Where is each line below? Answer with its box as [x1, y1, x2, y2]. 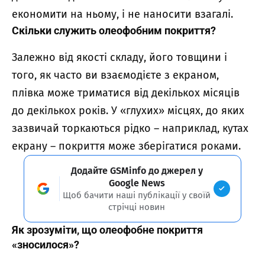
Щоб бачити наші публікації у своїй [63, 189, 211, 201]
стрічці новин [108, 201, 165, 212]
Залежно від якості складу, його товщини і [12, 50, 227, 64]
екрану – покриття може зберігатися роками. [12, 139, 241, 153]
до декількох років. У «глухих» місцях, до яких [12, 104, 244, 117]
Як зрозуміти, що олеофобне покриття [12, 223, 203, 236]
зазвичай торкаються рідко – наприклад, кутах [12, 121, 248, 135]
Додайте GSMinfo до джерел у [70, 164, 203, 176]
